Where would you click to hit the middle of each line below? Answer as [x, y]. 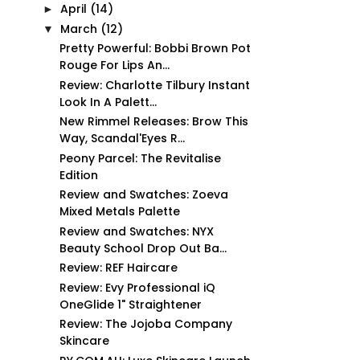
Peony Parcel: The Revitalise [140, 158]
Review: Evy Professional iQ [137, 287]
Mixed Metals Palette [119, 211]
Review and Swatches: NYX [136, 231]
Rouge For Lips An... [114, 65]
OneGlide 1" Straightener [130, 304]
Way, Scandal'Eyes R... [122, 138]
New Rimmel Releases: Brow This [153, 121]
